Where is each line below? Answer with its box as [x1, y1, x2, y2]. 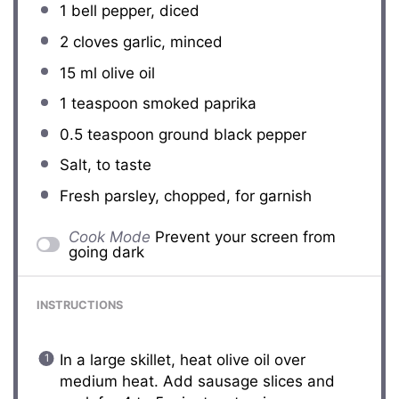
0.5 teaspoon [59, 125, 154, 143]
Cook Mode [68, 227, 151, 246]
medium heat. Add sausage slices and [59, 371, 335, 390]
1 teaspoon [59, 94, 138, 113]
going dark [68, 242, 144, 261]
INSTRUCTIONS [37, 298, 124, 313]
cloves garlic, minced [68, 32, 223, 51]
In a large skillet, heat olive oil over [59, 350, 305, 369]
